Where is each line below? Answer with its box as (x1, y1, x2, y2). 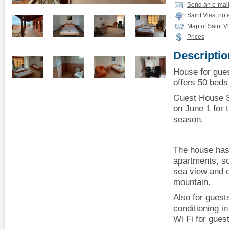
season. (173, 114, 203, 124)
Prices (187, 33, 204, 40)
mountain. (173, 177, 211, 187)
